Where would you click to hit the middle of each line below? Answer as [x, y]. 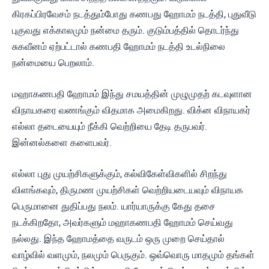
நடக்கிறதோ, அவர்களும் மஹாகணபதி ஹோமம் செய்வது [122, 222]
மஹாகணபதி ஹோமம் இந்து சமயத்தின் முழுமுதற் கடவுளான [132, 94]
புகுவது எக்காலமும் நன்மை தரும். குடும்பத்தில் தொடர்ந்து [125, 30]
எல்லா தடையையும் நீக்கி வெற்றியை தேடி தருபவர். [110, 126]
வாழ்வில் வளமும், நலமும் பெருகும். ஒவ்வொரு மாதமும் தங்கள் [133, 255]
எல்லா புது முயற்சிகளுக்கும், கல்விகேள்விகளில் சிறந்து [119, 174]
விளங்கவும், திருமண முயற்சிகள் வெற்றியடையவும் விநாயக [128, 190]
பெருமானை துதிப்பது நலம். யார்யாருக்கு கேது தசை [114, 206]
